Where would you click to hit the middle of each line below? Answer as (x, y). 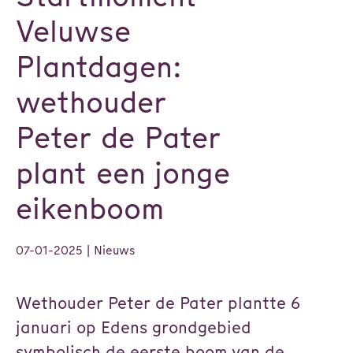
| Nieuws (109, 251)
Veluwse (73, 31)
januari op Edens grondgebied (134, 327)
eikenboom (90, 208)
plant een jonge (123, 173)
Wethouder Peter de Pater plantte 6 (158, 303)
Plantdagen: (98, 67)
